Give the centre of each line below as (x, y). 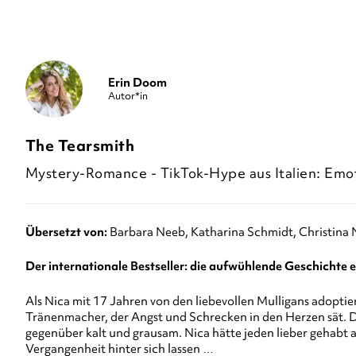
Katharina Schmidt (242, 232)
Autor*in (128, 95)
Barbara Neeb (147, 232)
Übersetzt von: (66, 232)
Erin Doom (137, 82)
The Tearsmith (80, 146)
